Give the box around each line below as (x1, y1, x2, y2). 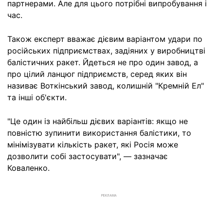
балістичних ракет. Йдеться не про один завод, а (7, 57, 198, 67)
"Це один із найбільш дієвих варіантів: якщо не (7, 116, 188, 126)
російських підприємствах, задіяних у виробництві (7, 46, 205, 55)
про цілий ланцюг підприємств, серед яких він (7, 69, 187, 79)
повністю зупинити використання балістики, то (7, 128, 191, 138)
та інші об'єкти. (7, 92, 67, 102)
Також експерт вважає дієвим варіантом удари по (7, 34, 202, 44)
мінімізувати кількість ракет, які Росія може (7, 140, 178, 149)
